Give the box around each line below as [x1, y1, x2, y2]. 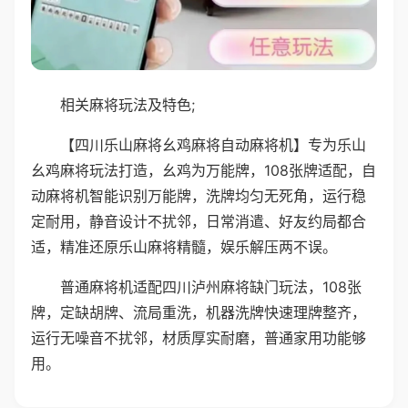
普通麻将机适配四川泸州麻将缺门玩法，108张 [60, 277, 362, 296]
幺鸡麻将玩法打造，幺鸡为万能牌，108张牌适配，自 [31, 160, 376, 179]
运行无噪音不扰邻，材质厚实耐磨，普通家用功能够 [31, 328, 366, 347]
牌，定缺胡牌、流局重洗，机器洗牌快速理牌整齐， [31, 302, 366, 321]
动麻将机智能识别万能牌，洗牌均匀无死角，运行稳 [31, 186, 366, 205]
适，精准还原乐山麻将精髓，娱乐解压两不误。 [31, 237, 337, 256]
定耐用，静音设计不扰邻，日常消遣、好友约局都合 [31, 211, 366, 230]
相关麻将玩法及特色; [60, 95, 195, 114]
